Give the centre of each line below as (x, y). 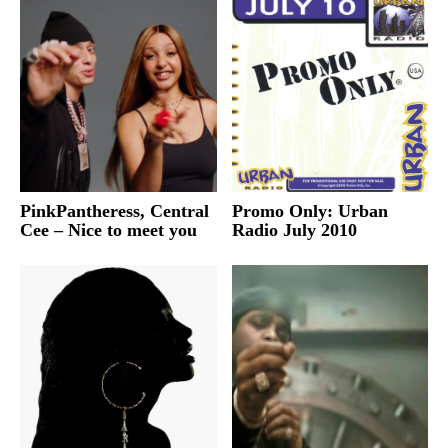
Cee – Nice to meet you (108, 230)
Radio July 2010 (294, 230)
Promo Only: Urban (309, 211)
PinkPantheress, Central (114, 211)
